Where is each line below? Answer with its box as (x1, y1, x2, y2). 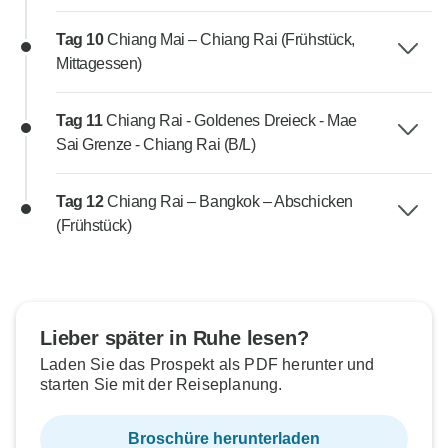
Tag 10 (56, 31, 107, 49)
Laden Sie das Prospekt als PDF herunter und (40, 356, 375, 374)
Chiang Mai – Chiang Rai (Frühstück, (107, 31, 355, 49)
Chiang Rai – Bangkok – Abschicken (107, 193, 353, 211)
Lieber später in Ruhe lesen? (40, 327, 309, 350)
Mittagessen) (56, 55, 142, 73)
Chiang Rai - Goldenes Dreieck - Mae (106, 112, 357, 130)
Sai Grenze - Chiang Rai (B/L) (56, 136, 256, 154)
